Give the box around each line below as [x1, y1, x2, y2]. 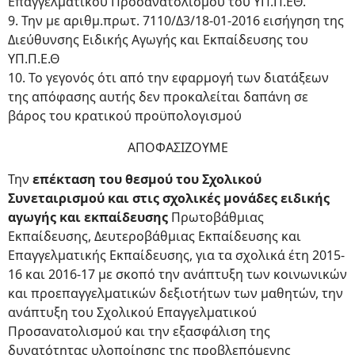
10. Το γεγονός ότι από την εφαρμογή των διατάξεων [8, 69, 329, 86]
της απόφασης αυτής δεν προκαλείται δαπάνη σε [8, 88, 308, 105]
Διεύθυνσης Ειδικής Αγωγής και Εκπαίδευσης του [8, 31, 308, 48]
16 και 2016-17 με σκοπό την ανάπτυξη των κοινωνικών [8, 265, 347, 283]
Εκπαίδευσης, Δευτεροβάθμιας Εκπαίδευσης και [8, 227, 301, 245]
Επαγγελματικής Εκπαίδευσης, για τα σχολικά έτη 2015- [8, 246, 345, 264]
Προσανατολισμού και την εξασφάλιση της [8, 323, 270, 340]
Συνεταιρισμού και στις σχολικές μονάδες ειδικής [8, 189, 330, 207]
